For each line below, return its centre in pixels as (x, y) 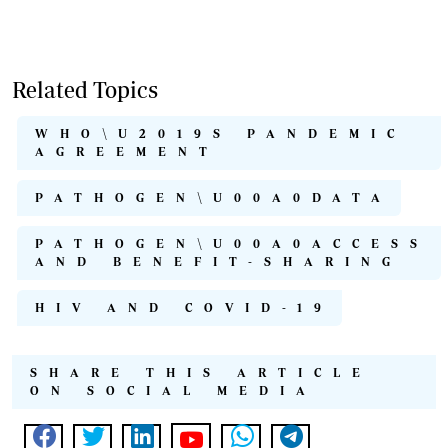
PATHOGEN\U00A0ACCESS (232, 244)
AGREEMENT (127, 152)
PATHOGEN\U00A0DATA (213, 198)
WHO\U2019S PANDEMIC (220, 134)
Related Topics (85, 90)
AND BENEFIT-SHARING (218, 262)
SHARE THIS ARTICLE (201, 373)
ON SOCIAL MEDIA (173, 391)
